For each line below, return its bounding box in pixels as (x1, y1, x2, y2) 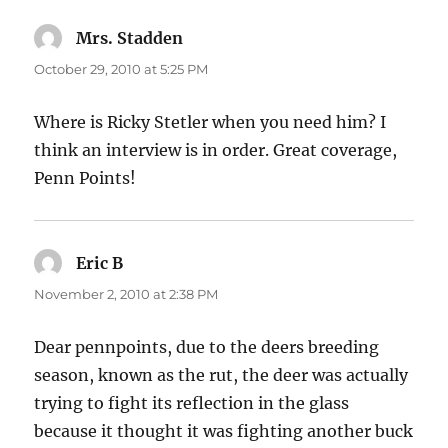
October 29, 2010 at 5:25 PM (34, 60, 209, 77)
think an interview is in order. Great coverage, (34, 139, 398, 160)
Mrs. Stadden (76, 27, 184, 48)
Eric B (76, 252, 124, 273)
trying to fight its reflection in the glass (34, 392, 350, 413)
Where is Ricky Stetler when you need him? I (34, 111, 387, 132)
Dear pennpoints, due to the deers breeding (34, 336, 380, 357)
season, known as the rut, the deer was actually (34, 364, 409, 385)
